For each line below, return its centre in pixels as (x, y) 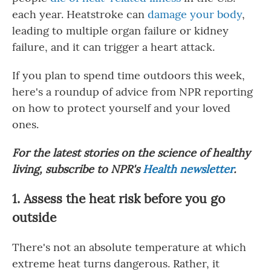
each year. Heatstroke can (80, 15)
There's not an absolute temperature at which (129, 247)
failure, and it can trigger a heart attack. (113, 47)
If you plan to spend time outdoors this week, (129, 76)
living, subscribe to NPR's (76, 169)
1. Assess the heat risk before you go (119, 199)
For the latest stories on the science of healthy (131, 153)
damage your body (195, 15)
